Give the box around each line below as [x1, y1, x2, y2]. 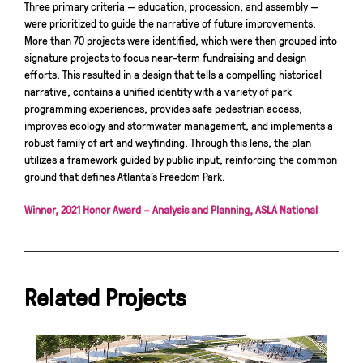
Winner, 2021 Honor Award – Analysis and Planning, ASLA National [24, 202, 318, 217]
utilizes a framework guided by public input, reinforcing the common [24, 152, 337, 167]
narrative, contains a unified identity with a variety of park [24, 83, 292, 99]
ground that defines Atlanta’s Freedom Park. [24, 169, 225, 184]
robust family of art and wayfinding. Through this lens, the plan [24, 135, 311, 150]
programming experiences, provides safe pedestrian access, [24, 100, 302, 116]
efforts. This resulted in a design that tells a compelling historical [24, 66, 322, 82]
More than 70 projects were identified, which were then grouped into [24, 32, 337, 48]
